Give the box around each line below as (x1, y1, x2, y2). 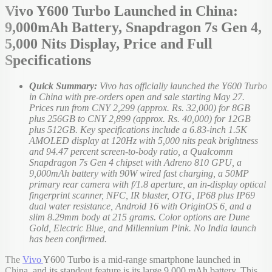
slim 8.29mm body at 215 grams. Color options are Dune (29, 211, 250, 222)
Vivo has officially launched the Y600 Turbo (100, 80, 267, 91)
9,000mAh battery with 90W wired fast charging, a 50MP (29, 168, 249, 178)
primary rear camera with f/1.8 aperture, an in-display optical (29, 178, 266, 189)
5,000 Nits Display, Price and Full (5, 35, 212, 52)
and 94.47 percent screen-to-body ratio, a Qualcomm (29, 146, 233, 157)
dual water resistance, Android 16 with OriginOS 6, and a (29, 200, 251, 211)
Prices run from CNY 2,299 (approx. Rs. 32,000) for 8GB (29, 102, 250, 113)
